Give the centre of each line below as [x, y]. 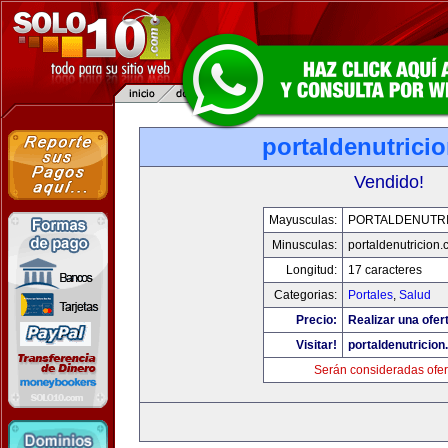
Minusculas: [304, 245]
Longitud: [311, 270]
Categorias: [305, 295]
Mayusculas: [302, 220]
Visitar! [316, 345]
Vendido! [389, 182]
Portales [370, 295]
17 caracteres [384, 270]
